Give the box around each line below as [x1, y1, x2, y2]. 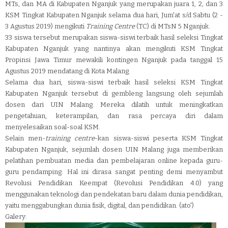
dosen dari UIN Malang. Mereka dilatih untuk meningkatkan [5, 101, 223, 108]
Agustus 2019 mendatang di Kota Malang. [5, 67, 130, 75]
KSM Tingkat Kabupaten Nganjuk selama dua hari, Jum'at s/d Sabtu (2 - [5, 11, 223, 19]
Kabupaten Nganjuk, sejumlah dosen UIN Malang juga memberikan [5, 146, 223, 153]
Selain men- [5, 134, 46, 142]
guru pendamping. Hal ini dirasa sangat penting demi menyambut [5, 168, 223, 176]
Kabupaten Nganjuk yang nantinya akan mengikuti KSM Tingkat [5, 45, 223, 52]
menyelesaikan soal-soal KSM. [5, 123, 100, 131]
